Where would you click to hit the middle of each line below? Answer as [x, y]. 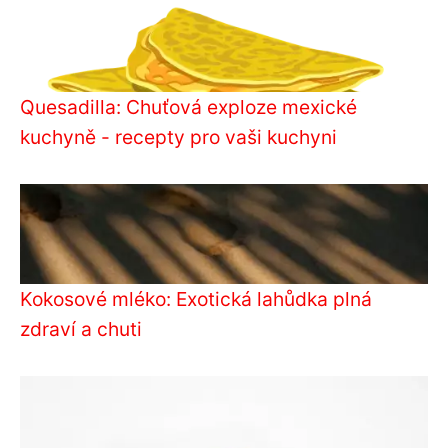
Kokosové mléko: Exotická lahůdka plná [196, 299]
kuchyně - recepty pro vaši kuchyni [178, 137]
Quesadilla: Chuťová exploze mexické [188, 107]
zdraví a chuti [81, 329]
